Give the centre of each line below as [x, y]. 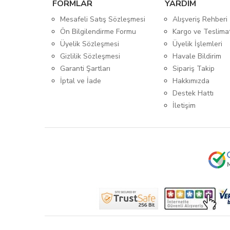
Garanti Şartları [85, 69]
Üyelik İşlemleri [198, 44]
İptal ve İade [81, 81]
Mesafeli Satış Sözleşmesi [103, 19]
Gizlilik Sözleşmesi [90, 56]
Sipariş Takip [194, 69]
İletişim [184, 106]
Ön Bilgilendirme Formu [98, 32]
